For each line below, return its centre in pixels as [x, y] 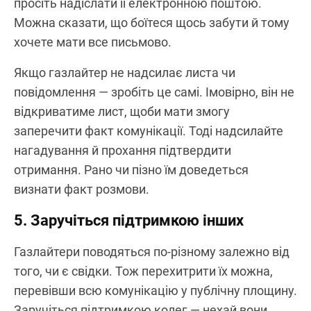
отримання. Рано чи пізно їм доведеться [131, 169]
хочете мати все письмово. [93, 42]
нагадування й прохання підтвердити [123, 150]
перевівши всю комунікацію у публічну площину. [155, 290]
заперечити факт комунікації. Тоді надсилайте [149, 131]
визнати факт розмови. [82, 189]
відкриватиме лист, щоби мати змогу [122, 111]
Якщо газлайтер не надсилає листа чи [125, 72]
